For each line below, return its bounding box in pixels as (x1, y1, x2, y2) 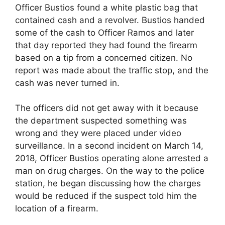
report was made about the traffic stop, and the (15, 65, 208, 75)
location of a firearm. (15, 203, 98, 214)
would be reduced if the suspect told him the (15, 191, 197, 201)
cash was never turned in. (15, 77, 120, 88)
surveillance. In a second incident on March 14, (15, 141, 203, 151)
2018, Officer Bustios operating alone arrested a (15, 153, 208, 164)
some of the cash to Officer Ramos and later (15, 27, 194, 38)
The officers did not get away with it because (15, 103, 198, 114)
